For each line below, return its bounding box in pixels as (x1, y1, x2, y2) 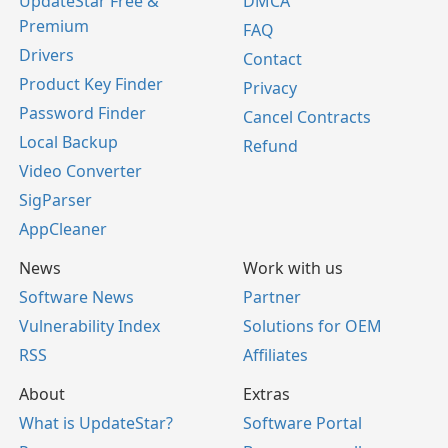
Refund (243, 135, 298, 158)
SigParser (19, 189, 92, 212)
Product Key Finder (19, 73, 163, 96)
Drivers (19, 44, 74, 67)
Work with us (243, 257, 343, 280)
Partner (243, 286, 301, 309)
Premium (19, 15, 89, 38)
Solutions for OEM (243, 315, 382, 338)
